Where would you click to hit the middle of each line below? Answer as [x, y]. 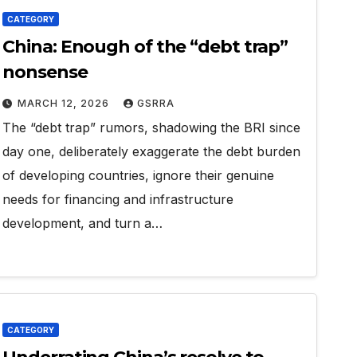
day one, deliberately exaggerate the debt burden [152, 151]
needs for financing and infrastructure [118, 199]
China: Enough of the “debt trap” [145, 47]
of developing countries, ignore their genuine [139, 175]
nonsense [45, 72]
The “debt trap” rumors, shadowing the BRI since [152, 127]
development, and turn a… [83, 223]
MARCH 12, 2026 [65, 103]
